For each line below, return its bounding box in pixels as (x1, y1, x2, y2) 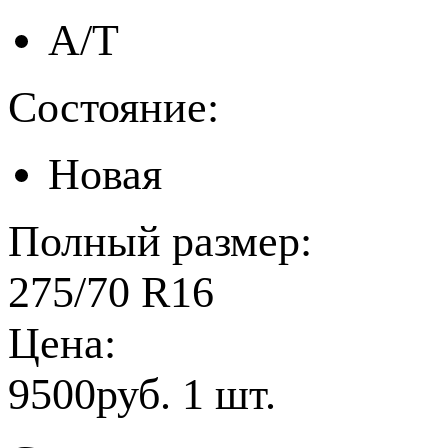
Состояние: (8, 82, 219, 132)
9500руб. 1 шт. (8, 369, 276, 419)
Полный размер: (8, 216, 323, 266)
